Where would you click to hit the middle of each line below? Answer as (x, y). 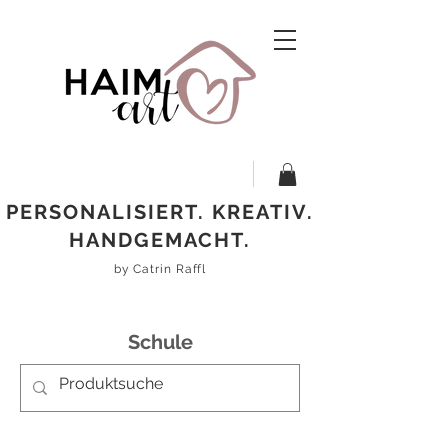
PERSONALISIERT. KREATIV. (160, 211)
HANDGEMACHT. (160, 239)
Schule (160, 341)
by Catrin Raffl (160, 268)
